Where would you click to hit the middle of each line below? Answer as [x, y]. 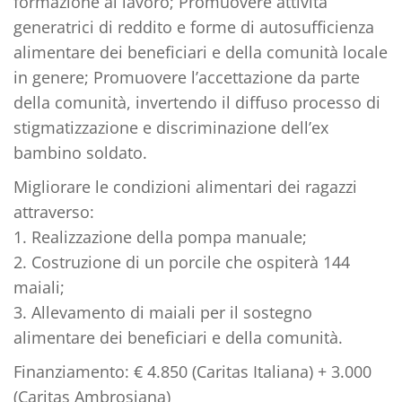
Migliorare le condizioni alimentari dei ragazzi [185, 186]
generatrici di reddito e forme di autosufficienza [194, 26]
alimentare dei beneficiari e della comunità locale [201, 52]
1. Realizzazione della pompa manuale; [160, 236]
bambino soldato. [80, 152]
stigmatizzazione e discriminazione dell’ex [171, 127]
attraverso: [54, 211]
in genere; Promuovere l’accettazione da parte [187, 77]
